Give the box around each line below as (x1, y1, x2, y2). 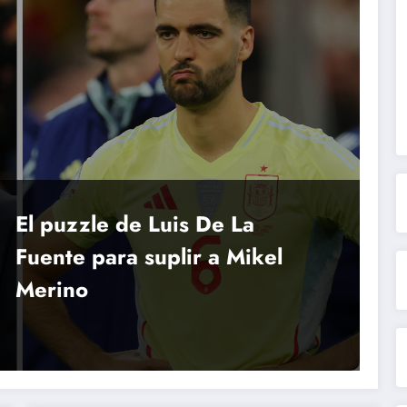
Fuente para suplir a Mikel (15, 240, 283, 273)
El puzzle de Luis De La (15, 207, 254, 240)
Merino (15, 273, 88, 305)
